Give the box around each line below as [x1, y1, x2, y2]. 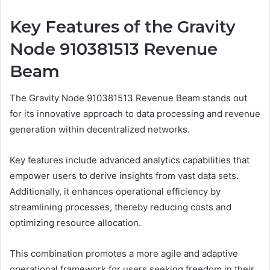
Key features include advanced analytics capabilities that [10, 154, 250, 166]
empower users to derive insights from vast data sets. [10, 170, 239, 182]
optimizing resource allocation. [10, 217, 141, 229]
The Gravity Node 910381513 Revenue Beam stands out [10, 92, 247, 104]
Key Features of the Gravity [10, 16, 236, 37]
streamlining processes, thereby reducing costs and [10, 201, 231, 213]
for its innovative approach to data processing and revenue [10, 108, 260, 120]
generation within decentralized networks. [10, 124, 190, 136]
